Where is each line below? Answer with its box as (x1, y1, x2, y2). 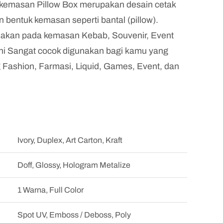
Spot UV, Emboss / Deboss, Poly (17, 211, 131, 219)
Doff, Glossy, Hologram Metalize (17, 161, 130, 169)
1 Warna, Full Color (17, 186, 84, 194)
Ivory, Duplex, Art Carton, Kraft (17, 136, 122, 144)
